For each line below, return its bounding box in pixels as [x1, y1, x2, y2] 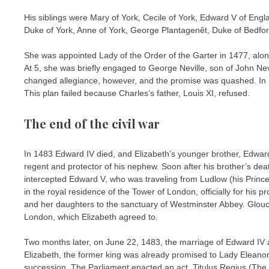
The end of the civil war [24, 115, 160, 131]
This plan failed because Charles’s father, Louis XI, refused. [24, 88, 250, 98]
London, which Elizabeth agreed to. [24, 211, 158, 222]
